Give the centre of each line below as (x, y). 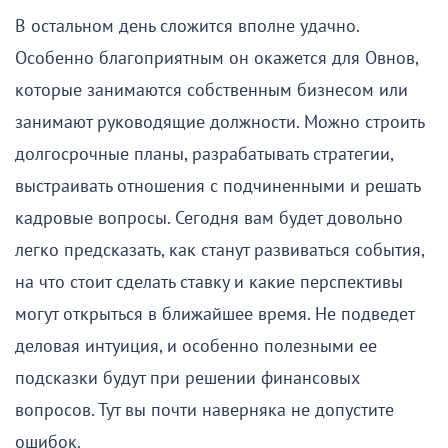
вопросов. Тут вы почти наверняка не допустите (204, 410)
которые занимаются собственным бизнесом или (211, 90)
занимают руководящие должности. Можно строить (219, 122)
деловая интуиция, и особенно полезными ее (196, 346)
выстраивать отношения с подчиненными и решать (217, 186)
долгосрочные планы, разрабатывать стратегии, (204, 154)
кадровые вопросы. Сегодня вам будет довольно (209, 218)
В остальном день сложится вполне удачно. (187, 26)
